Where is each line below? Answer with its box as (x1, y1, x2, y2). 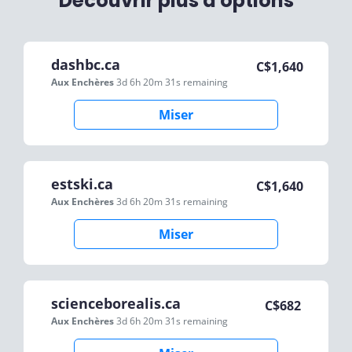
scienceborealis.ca (51, 294, 181, 313)
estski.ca (51, 174, 113, 193)
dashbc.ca (51, 55, 120, 74)
